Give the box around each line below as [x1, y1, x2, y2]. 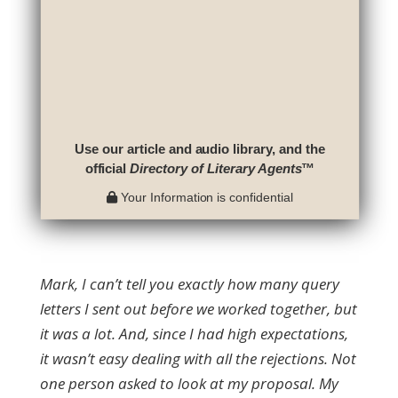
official [84, 161, 131, 177]
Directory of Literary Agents [130, 161, 302, 177]
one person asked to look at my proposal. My [39, 373, 338, 394]
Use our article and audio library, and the [75, 141, 325, 157]
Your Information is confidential [116, 190, 294, 205]
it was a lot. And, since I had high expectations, [39, 323, 348, 344]
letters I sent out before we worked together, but [39, 298, 357, 319]
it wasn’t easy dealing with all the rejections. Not [39, 348, 356, 369]
